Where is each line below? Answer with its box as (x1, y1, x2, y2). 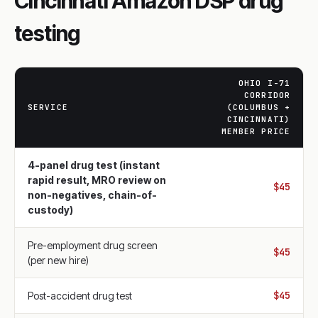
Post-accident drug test (28, 290, 132, 302)
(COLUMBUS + (226, 102, 290, 112)
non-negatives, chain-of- (28, 189, 157, 201)
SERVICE (28, 102, 68, 112)
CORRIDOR (244, 90, 290, 100)
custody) (28, 204, 73, 216)
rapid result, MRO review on (28, 174, 166, 186)
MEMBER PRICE (221, 126, 290, 136)
